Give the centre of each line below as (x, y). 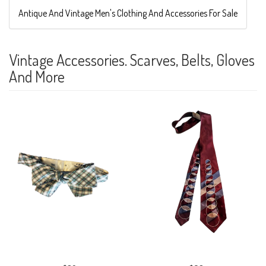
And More (37, 76)
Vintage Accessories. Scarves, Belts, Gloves (132, 59)
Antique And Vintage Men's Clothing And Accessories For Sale (128, 13)
